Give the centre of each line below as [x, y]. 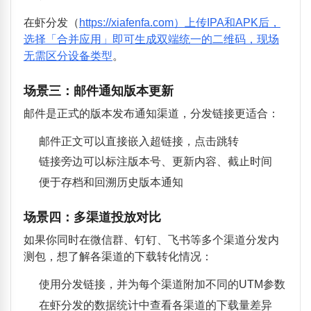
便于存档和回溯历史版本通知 [111, 182]
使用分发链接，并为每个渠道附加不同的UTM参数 [162, 284]
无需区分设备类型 [68, 56]
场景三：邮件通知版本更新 [98, 90]
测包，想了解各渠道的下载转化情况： [118, 256]
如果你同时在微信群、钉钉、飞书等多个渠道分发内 [151, 239]
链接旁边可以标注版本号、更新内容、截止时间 [155, 162]
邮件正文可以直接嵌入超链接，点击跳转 [138, 141]
